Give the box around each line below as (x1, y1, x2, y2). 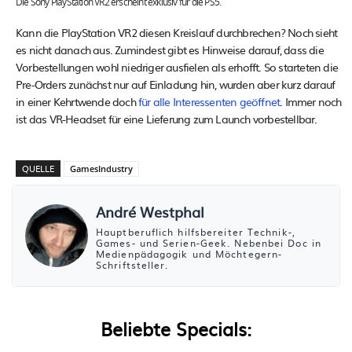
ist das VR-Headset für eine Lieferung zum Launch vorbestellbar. (16, 111, 317, 126)
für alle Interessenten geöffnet (138, 93, 280, 109)
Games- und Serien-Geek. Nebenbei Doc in (96, 236, 321, 250)
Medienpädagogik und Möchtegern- (96, 247, 283, 261)
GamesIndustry (70, 163, 133, 174)
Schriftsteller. (96, 258, 169, 272)
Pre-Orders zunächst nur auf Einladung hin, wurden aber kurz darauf (16, 76, 335, 92)
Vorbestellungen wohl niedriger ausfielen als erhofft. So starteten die (16, 59, 339, 75)
